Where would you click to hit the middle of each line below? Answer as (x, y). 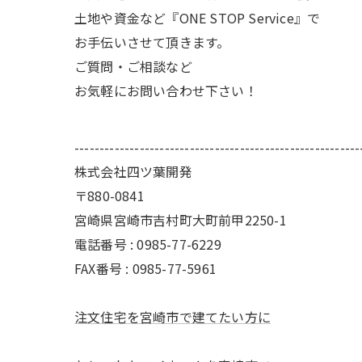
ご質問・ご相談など (133, 66)
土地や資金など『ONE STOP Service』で (198, 17)
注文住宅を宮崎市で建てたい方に (173, 316)
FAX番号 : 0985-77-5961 (145, 268)
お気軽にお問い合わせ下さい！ (166, 90)
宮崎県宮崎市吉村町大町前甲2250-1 (181, 219)
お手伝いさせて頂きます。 (152, 42)
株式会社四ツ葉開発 (133, 171)
